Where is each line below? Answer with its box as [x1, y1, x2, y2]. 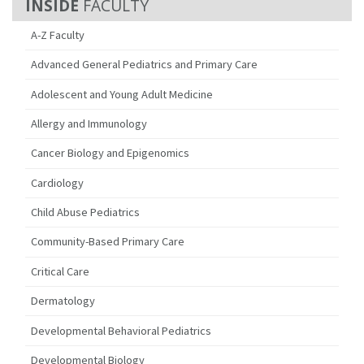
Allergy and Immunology [31, 115, 148, 131]
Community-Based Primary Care [31, 234, 185, 249]
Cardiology [31, 175, 84, 190]
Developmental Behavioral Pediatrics [31, 323, 212, 338]
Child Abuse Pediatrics [31, 205, 141, 220]
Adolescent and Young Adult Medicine [31, 86, 214, 102]
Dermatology [31, 293, 96, 309]
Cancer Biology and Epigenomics [31, 145, 190, 161]
